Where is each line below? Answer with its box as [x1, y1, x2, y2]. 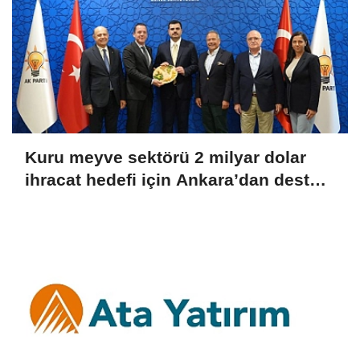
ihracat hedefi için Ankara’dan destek [25, 170, 329, 189]
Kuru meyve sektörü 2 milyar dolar [25, 147, 306, 166]
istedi [25, 192, 70, 211]
